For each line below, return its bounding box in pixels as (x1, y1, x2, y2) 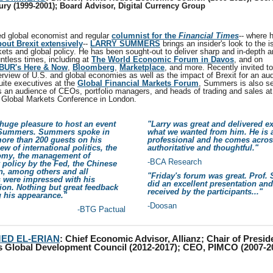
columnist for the (112, 31, 179, 40)
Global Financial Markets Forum (77, 79, 199, 88)
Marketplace (119, 63, 165, 72)
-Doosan (147, 201, 177, 210)
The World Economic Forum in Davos (91, 55, 234, 64)
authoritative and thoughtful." (147, 143, 258, 152)
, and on (234, 55, 263, 64)
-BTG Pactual (77, 205, 126, 214)
